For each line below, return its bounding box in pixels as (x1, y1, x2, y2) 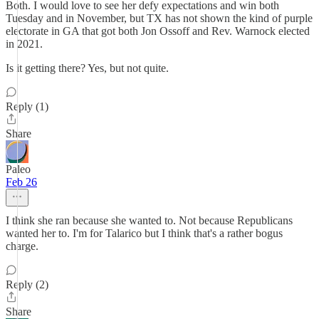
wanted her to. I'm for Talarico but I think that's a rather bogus (6, 227, 283, 239)
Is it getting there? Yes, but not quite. (6, 62, 169, 74)
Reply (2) (6, 278, 48, 291)
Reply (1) (6, 100, 48, 113)
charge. (6, 240, 38, 252)
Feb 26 (6, 176, 37, 188)
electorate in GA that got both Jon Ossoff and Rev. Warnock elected (6, 25, 310, 37)
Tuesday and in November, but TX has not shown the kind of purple (6, 12, 313, 24)
